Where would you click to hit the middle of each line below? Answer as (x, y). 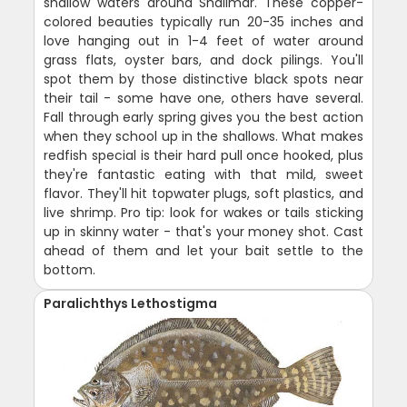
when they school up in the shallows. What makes (203, 136)
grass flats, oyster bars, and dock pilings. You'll (203, 60)
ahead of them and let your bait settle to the (203, 250)
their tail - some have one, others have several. (203, 98)
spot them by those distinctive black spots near (203, 79)
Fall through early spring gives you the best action (203, 117)
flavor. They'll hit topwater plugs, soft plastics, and (203, 193)
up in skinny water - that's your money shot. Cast (203, 231)
